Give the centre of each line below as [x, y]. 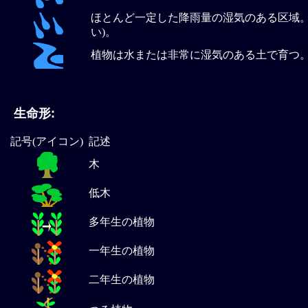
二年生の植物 [122, 280]
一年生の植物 [122, 251]
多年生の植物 [122, 222]
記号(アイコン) [47, 142]
